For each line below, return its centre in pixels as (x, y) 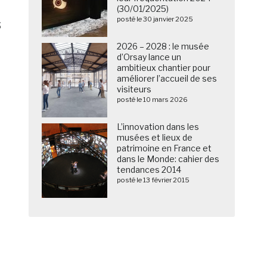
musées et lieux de (155, 138)
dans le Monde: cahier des (168, 159)
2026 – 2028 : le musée (163, 46)
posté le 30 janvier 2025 (155, 19)
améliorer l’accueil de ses (167, 79)
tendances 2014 (149, 170)
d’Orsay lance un (149, 57)
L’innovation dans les (158, 127)
